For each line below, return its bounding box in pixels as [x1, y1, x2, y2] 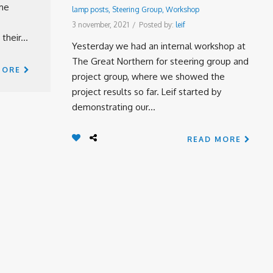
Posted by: [139, 20, 175, 29]
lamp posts [72, 5, 108, 14]
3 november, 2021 [72, 20, 129, 29]
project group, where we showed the [72, 71, 225, 82]
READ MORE [187, 135, 244, 144]
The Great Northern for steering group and [72, 55, 249, 67]
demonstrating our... [72, 101, 155, 113]
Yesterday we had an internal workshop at [72, 40, 246, 52]
